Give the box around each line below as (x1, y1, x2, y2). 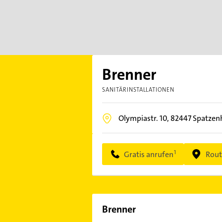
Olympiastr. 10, (118, 113, 170, 123)
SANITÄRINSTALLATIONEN (102, 86, 175, 94)
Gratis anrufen (123, 149, 173, 160)
